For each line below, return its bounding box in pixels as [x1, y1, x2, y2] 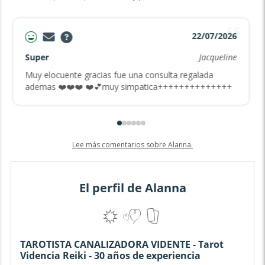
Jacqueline [199, 51, 237, 63]
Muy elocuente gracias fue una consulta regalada [25, 69, 214, 80]
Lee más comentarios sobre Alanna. [72, 139, 193, 150]
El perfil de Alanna [79, 180, 186, 196]
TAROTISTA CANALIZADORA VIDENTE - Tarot [20, 237, 224, 251]
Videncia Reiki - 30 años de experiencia [20, 248, 201, 262]
